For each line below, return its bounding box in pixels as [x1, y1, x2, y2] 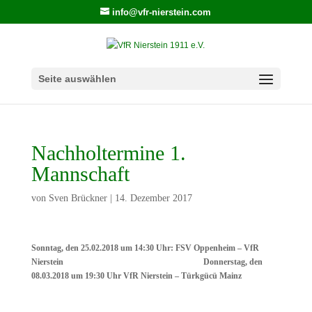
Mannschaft [31, 162, 130, 185]
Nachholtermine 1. [31, 141, 186, 164]
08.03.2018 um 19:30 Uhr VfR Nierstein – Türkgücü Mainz [31, 271, 242, 281]
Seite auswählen [38, 72, 116, 84]
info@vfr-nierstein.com [112, 6, 212, 17]
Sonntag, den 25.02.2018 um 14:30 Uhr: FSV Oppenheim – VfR [31, 243, 259, 253]
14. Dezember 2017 [114, 193, 192, 203]
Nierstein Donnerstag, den [31, 257, 263, 267]
